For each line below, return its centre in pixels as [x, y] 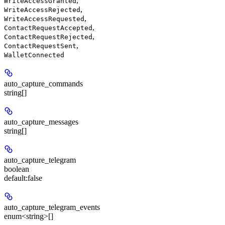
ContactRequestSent [40, 46]
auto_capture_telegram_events [52, 207]
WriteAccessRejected [42, 10]
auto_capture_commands [43, 83]
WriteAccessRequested [44, 19]
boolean [17, 169]
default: [16, 178]
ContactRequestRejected [48, 37]
